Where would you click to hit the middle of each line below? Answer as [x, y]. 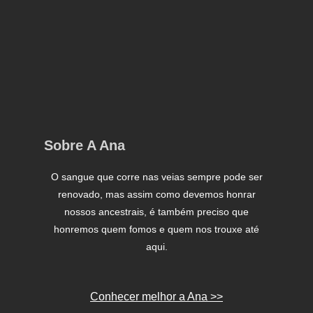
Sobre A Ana [84, 146]
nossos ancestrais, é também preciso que [156, 212]
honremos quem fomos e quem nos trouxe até [156, 230]
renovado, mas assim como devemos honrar [156, 195]
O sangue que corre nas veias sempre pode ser [156, 177]
